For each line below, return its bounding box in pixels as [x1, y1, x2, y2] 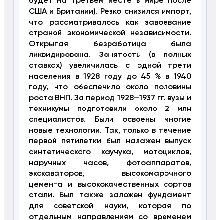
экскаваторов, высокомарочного [28, 169, 192, 178]
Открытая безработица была [28, 40, 192, 48]
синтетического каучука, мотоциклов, [28, 148, 192, 156]
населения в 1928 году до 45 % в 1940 [28, 72, 192, 81]
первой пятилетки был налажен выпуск [28, 137, 192, 145]
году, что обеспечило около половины [28, 83, 192, 91]
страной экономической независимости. [28, 29, 192, 37]
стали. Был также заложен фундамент [28, 191, 192, 199]
